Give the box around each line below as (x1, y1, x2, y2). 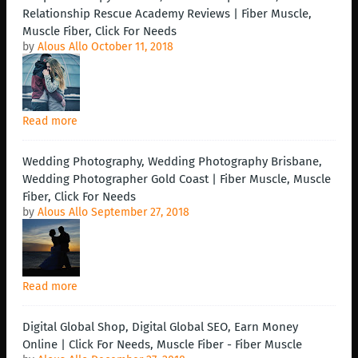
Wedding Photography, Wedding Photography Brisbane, (22, 154, 322, 169)
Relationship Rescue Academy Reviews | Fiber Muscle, (22, 6, 312, 22)
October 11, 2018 (91, 40, 173, 54)
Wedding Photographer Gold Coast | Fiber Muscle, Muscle (22, 172, 331, 187)
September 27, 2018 (91, 205, 189, 220)
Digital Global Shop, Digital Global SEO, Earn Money (22, 320, 298, 335)
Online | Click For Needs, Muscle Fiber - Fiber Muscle (22, 337, 302, 352)
